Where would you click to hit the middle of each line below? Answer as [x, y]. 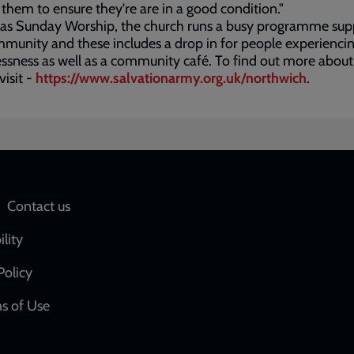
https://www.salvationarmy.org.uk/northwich [171, 78]
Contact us [39, 206]
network [220, 241]
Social [209, 211]
